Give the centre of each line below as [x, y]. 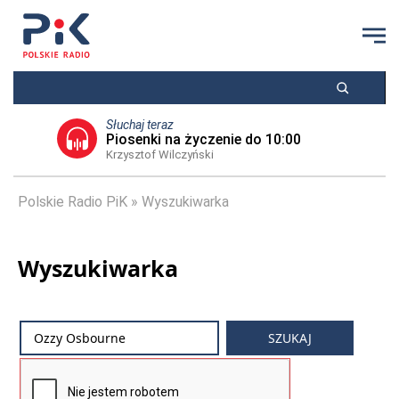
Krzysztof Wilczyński [159, 155]
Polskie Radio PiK [73, 202]
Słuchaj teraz [139, 125]
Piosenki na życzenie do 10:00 [203, 139]
